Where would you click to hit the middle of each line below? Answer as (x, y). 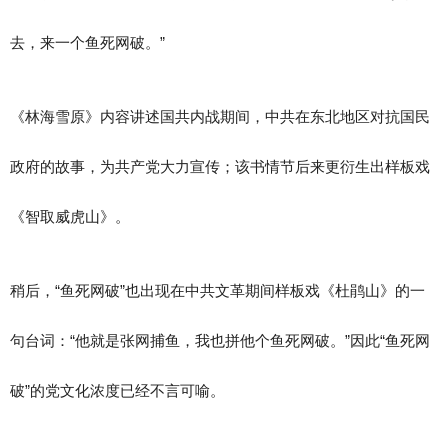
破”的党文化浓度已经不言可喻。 (117, 390)
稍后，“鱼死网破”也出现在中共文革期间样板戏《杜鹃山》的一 (217, 290)
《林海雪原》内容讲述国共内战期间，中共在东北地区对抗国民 (220, 116)
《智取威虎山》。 (70, 216)
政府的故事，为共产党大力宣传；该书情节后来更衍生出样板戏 (220, 166)
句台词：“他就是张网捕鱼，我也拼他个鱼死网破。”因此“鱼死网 (220, 340)
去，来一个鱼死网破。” (87, 42)
